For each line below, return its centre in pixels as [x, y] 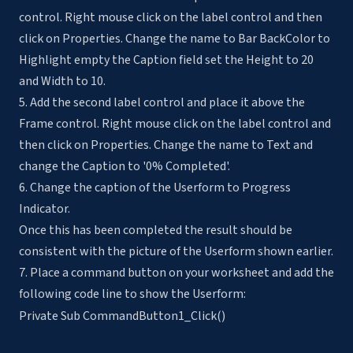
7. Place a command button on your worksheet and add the [176, 273]
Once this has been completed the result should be [156, 230]
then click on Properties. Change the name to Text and [166, 145]
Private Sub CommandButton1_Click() [122, 316]
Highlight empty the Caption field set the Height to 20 [166, 60]
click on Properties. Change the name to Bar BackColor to [175, 39]
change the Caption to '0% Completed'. [124, 167]
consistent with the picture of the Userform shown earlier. [176, 252]
